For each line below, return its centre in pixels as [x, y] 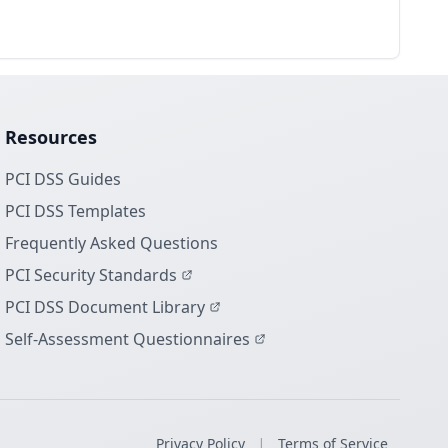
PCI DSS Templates [76, 211]
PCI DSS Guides [63, 179]
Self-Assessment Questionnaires [128, 339]
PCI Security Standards [91, 275]
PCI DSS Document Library [105, 307]
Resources [51, 137]
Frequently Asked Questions [112, 243]
